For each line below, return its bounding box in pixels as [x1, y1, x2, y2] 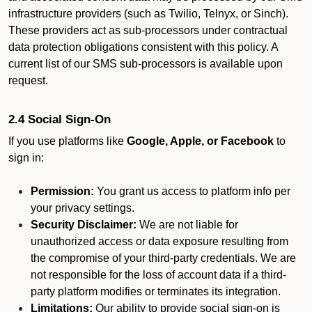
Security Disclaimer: [31, 219, 136, 231]
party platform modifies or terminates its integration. [31, 286, 281, 297]
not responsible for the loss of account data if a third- [31, 269, 286, 281]
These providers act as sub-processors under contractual [8, 24, 288, 36]
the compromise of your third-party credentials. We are [31, 252, 296, 264]
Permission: [31, 185, 94, 197]
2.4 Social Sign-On [8, 112, 111, 126]
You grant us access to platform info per [94, 185, 290, 197]
